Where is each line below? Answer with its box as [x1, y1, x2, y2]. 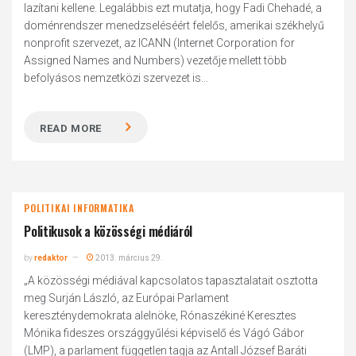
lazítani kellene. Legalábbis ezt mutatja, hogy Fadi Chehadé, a [24, 2, 323, 14]
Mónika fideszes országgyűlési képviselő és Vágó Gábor [24, 327, 305, 339]
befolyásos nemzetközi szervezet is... [24, 72, 209, 84]
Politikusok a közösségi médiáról [24, 222, 192, 241]
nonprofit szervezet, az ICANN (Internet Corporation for [24, 37, 296, 49]
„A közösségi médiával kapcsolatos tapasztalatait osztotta [24, 274, 319, 287]
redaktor [34, 253, 68, 262]
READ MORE [40, 122, 103, 134]
